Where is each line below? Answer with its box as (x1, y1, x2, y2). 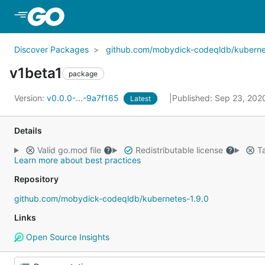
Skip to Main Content (66, 10, 162, 22)
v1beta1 (9, 64, 62, 82)
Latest (130, 94, 151, 103)
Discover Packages (14, 44, 89, 54)
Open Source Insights (23, 232, 109, 242)
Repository (14, 174, 59, 184)
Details (14, 125, 42, 135)
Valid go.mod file (34, 145, 104, 155)
